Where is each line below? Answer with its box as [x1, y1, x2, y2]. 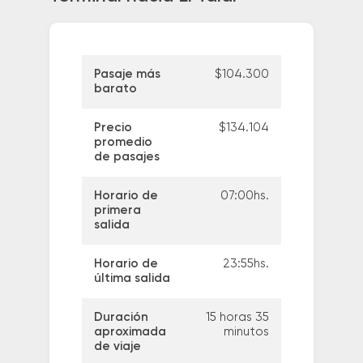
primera [93, 204, 141, 217]
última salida [93, 272, 170, 285]
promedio [93, 136, 152, 149]
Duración [93, 311, 148, 324]
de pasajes [93, 151, 160, 164]
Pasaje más [93, 68, 160, 81]
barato [93, 83, 137, 96]
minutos [223, 326, 269, 339]
